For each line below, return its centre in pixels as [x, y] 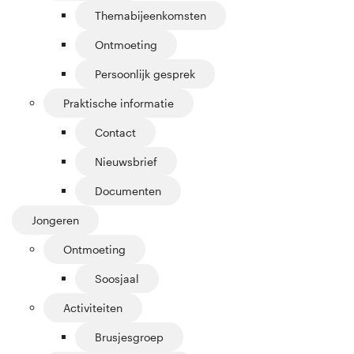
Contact [115, 133]
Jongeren [55, 220]
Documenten [128, 191]
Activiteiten [93, 308]
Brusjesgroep [129, 337]
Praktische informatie [119, 104]
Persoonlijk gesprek [145, 74]
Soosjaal [117, 279]
